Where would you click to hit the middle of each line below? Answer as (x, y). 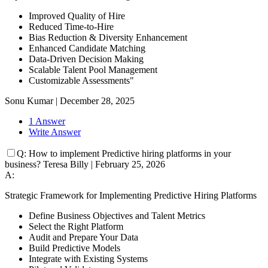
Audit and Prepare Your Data (83, 237)
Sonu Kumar (29, 101)
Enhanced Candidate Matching (87, 48)
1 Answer (47, 121)
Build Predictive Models (74, 248)
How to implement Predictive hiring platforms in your (130, 154)
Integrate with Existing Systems (88, 259)
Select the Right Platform (76, 227)
